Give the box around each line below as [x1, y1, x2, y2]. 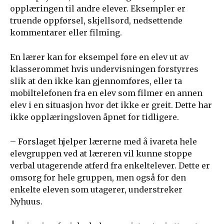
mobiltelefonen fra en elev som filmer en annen [10, 88, 202, 98]
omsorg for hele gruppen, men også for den [10, 172, 186, 182]
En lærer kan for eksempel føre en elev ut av [10, 52, 188, 62]
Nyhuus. [10, 196, 42, 206]
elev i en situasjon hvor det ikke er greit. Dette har [10, 100, 212, 110]
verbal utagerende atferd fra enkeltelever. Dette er [10, 160, 210, 170]
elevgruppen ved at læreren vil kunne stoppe [10, 148, 192, 158]
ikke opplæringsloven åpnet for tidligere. [10, 112, 179, 122]
